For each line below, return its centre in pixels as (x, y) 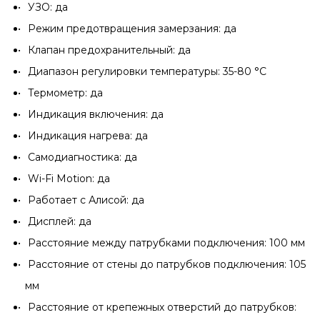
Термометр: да (65, 93)
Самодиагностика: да (82, 157)
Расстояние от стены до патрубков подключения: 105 (167, 264)
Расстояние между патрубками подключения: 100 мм (166, 243)
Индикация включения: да (96, 114)
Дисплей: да (60, 221)
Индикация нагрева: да (88, 136)
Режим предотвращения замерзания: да (132, 29)
